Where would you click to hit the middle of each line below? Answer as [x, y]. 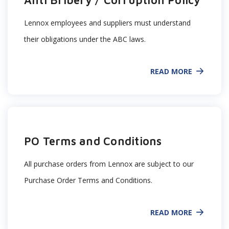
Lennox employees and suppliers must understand [107, 23]
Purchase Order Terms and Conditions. [88, 180]
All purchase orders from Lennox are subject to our [109, 164]
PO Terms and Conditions [93, 141]
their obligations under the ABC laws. [86, 39]
